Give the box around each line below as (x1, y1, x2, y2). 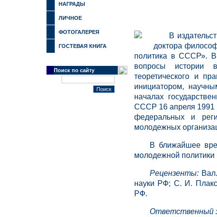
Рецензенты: (150, 169, 199, 177)
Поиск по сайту (54, 67, 94, 73)
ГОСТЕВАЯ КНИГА (59, 43, 107, 49)
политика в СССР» (134, 52, 206, 60)
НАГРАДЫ (59, 1, 85, 7)
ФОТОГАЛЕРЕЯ (59, 29, 99, 35)
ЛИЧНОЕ (59, 15, 82, 21)
